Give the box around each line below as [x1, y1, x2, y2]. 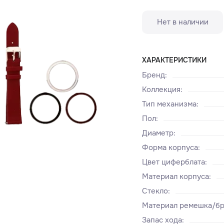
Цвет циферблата [142, 157, 205, 167]
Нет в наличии [156, 17, 208, 27]
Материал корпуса [142, 171, 209, 182]
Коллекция [142, 84, 181, 94]
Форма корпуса [142, 142, 198, 152]
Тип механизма [142, 98, 197, 109]
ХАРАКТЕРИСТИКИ [142, 55, 207, 64]
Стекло [142, 186, 168, 196]
